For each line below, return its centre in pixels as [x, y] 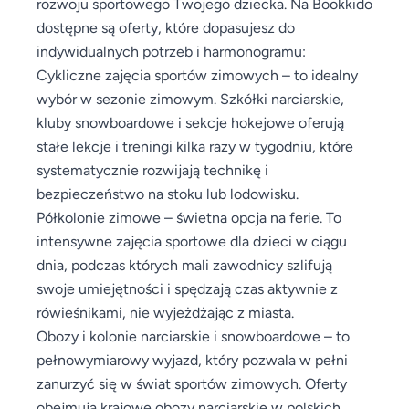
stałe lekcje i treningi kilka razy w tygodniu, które [195, 146]
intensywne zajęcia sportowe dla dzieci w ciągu [192, 241]
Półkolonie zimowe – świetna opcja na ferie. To [189, 217]
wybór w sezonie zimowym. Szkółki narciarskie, [190, 98]
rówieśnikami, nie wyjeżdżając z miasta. [165, 312]
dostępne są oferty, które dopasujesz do [166, 27]
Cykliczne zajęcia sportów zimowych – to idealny [197, 74]
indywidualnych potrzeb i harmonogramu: [171, 51]
